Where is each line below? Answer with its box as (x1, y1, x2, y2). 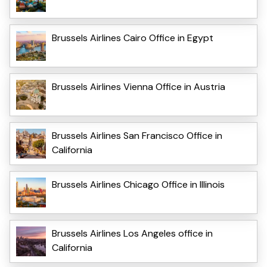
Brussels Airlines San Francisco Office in (52, 129, 222, 142)
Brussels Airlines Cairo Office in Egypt (52, 31, 213, 44)
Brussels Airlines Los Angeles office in (52, 226, 213, 240)
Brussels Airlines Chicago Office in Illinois (52, 178, 225, 191)
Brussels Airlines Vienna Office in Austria (52, 80, 225, 93)
